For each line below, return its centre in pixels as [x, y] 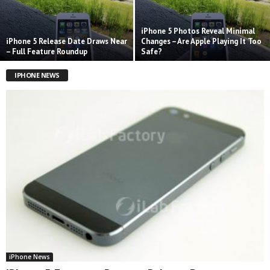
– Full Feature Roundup [47, 51]
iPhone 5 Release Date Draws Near [67, 41]
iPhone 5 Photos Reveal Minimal [198, 31]
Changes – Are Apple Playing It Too [201, 41]
